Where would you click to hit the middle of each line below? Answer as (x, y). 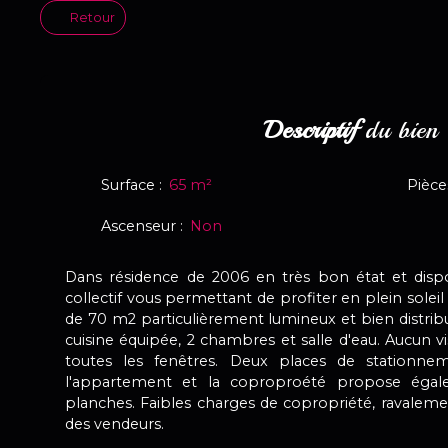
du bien (397, 129)
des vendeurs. (114, 423)
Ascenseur (138, 225)
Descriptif (310, 129)
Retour (92, 17)
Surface (128, 184)
